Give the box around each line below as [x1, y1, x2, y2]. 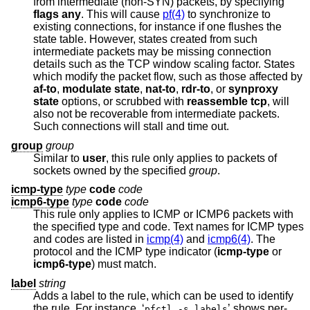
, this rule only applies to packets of [106, 152, 268, 164]
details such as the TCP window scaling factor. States [33, 58, 232, 71]
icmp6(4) [208, 233, 250, 246]
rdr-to [181, 83, 210, 95]
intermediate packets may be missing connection [33, 46, 97, 58]
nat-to [145, 83, 176, 95]
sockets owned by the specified [33, 164, 189, 176]
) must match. [98, 258, 156, 271]
